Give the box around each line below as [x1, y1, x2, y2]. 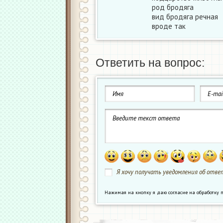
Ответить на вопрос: [96, 56, 205, 70]
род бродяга [152, 2, 194, 12]
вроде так [152, 21, 186, 31]
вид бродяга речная [152, 12, 218, 22]
